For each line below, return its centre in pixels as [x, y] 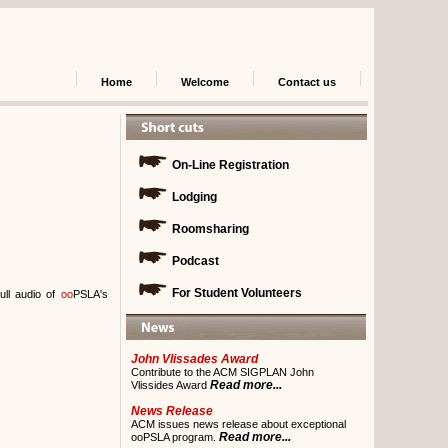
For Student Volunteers [235, 293]
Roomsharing [208, 229]
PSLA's [90, 294]
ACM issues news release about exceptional [238, 424]
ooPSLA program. [174, 437]
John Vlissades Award [194, 359]
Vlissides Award [170, 385]
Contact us [306, 82]
